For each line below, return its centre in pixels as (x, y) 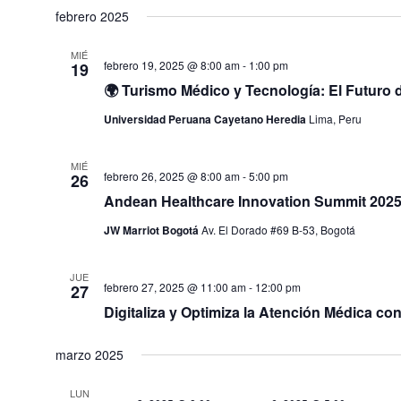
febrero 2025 (92, 16)
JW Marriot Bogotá (152, 230)
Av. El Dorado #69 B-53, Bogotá (278, 230)
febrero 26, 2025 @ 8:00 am (171, 176)
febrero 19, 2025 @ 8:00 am (171, 65)
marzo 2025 (89, 354)
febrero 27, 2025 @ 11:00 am (175, 287)
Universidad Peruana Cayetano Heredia (206, 119)
